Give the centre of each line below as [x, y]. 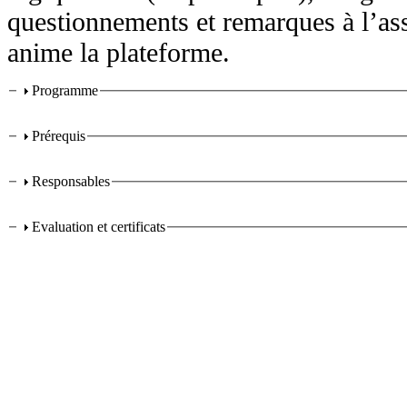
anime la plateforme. [119, 53]
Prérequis [59, 136]
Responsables [71, 182]
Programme [65, 91]
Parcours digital [83, 113]
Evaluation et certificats [99, 227]
